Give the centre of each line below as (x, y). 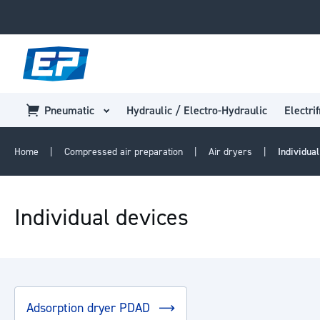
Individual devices (101, 216)
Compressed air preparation (125, 151)
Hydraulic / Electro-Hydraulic (197, 110)
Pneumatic (69, 110)
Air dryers (232, 151)
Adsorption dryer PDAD (90, 307)
